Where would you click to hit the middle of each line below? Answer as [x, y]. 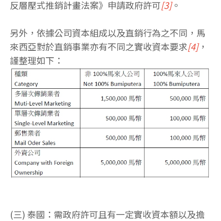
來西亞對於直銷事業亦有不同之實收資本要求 [99, 47]
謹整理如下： [37, 60]
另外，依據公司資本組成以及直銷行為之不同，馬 [108, 33]
